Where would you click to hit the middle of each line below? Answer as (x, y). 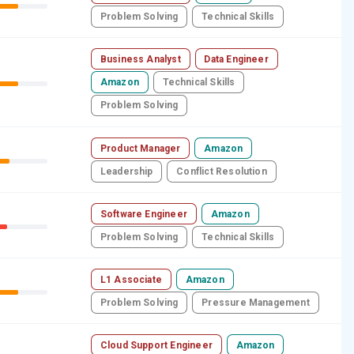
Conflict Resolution (222, 172)
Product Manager (140, 148)
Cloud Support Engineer (156, 345)
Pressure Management (256, 303)
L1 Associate (131, 279)
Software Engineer (143, 214)
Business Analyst (140, 59)
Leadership (126, 172)
